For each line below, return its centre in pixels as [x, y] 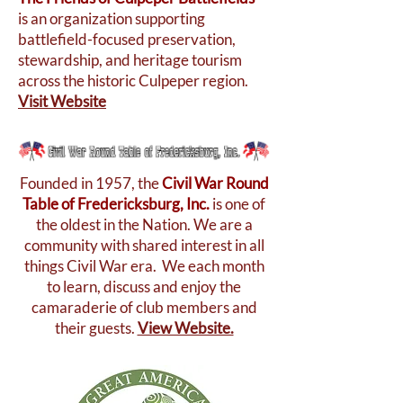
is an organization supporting [112, 18]
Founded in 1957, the [90, 183]
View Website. [185, 328]
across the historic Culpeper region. [133, 81]
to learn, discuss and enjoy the [144, 287]
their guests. [96, 328]
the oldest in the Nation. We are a [144, 224]
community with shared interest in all [144, 245]
